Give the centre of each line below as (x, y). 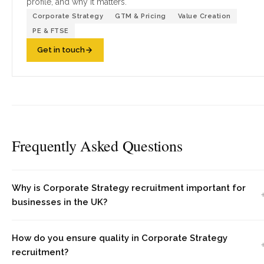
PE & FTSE (51, 31)
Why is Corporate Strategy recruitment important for (129, 188)
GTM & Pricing (141, 16)
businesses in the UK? (60, 202)
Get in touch (61, 50)
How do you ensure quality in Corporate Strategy (120, 238)
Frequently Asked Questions (97, 146)
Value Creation (204, 16)
